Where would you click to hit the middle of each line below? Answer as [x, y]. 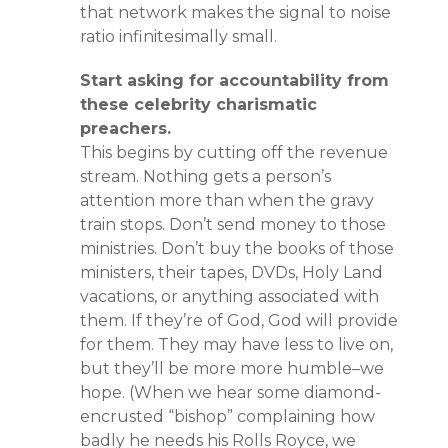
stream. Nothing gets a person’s [205, 176]
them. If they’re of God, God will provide [239, 320]
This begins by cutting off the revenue [234, 152]
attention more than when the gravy [227, 200]
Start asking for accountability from [234, 80]
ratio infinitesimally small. [178, 36]
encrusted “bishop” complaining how [227, 416]
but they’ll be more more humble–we [232, 368]
